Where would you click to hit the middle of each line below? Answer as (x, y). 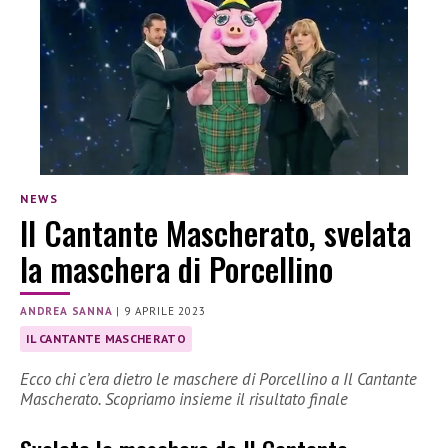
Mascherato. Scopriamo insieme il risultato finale (184, 399)
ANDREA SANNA (66, 311)
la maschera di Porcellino (176, 269)
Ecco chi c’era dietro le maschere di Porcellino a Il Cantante (218, 379)
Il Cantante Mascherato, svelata (215, 233)
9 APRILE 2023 (165, 311)
